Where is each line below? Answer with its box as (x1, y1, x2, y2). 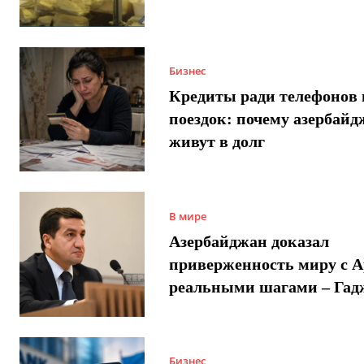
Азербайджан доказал (168, 232, 329, 250)
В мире (168, 208, 206, 223)
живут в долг (168, 132, 265, 151)
